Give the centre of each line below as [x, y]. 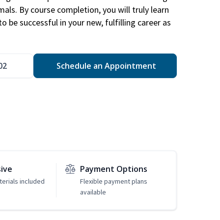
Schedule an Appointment [105, 66]
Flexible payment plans [113, 181]
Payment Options [113, 169]
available [93, 192]
